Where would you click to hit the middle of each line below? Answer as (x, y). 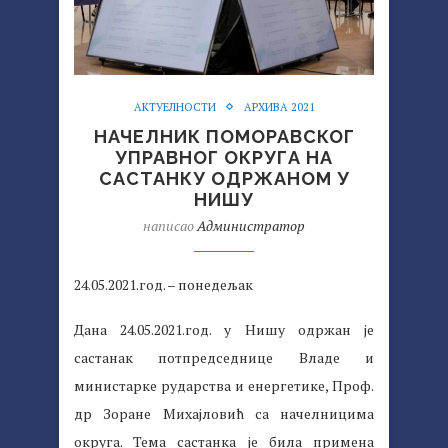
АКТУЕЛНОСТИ (174, 106)
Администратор (251, 225)
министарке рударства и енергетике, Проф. (224, 385)
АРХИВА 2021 (279, 106)
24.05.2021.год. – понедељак (163, 284)
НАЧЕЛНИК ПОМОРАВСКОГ (224, 136)
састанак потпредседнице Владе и (224, 357)
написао (170, 225)
